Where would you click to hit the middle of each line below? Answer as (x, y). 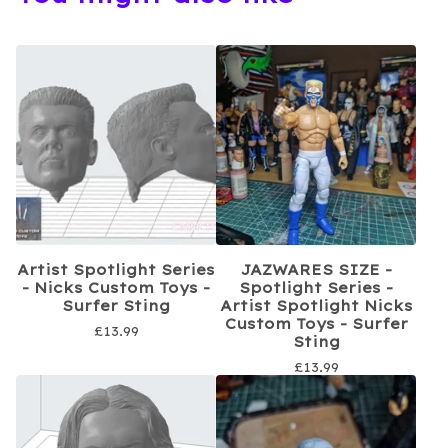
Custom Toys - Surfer (316, 323)
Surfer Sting (116, 305)
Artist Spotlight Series (116, 269)
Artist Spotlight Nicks (316, 305)
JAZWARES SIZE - (316, 269)
